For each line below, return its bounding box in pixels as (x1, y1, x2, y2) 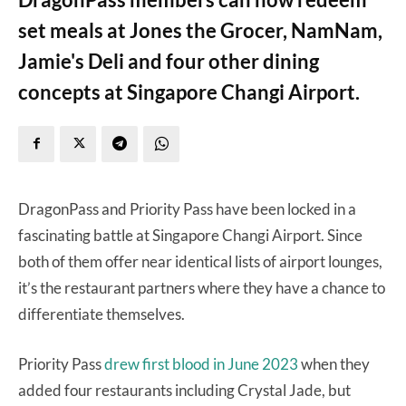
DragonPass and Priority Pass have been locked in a (18, 198, 356, 218)
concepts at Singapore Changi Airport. (18, 79, 360, 104)
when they (298, 353, 370, 373)
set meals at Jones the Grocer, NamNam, (18, 17, 382, 43)
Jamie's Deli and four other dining (18, 48, 319, 73)
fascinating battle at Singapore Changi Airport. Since (18, 225, 362, 245)
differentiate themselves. (18, 304, 185, 324)
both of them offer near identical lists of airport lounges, (18, 251, 382, 271)
